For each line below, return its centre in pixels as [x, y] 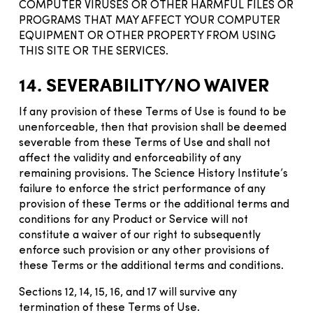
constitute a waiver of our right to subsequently [140, 235]
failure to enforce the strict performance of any [142, 189]
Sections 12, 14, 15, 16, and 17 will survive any [128, 292]
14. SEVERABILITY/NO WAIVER [144, 84]
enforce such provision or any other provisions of [144, 250]
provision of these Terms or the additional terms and [154, 204]
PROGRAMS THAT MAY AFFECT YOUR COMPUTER [150, 21]
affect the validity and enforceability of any [130, 158]
